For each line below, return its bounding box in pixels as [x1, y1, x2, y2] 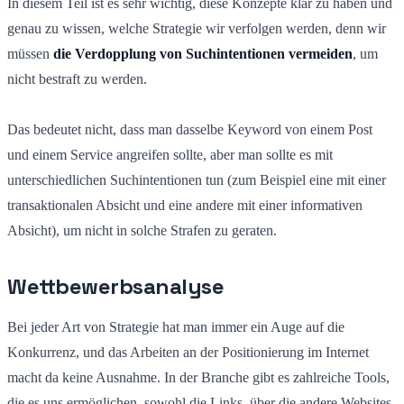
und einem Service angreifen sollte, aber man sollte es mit [7, 146, 333, 162]
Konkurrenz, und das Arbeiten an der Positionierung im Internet [7, 344, 369, 360]
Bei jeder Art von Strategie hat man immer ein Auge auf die [7, 318, 344, 335]
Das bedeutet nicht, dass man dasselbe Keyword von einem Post [7, 121, 372, 137]
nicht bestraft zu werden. [7, 70, 147, 87]
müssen [7, 45, 53, 61]
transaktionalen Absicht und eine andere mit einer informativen [7, 197, 363, 213]
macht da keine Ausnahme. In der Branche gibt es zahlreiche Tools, [7, 369, 390, 385]
